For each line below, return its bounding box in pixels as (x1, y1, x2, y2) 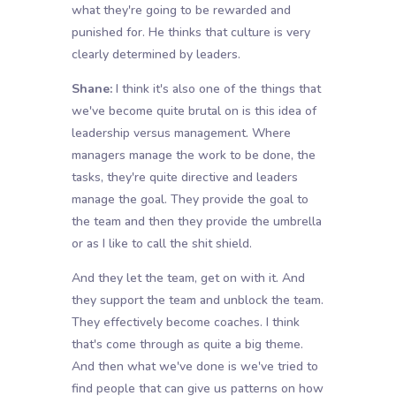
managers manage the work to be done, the (71, 147, 316, 164)
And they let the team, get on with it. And (71, 270, 305, 287)
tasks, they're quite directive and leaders (71, 169, 298, 187)
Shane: (71, 80, 112, 98)
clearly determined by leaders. (71, 46, 240, 64)
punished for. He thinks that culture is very (71, 24, 310, 42)
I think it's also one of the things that (111, 80, 321, 98)
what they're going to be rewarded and (71, 2, 291, 19)
